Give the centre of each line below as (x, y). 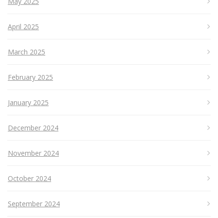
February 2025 (30, 77)
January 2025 (28, 103)
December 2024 (33, 128)
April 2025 (23, 27)
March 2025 (27, 52)
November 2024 (33, 153)
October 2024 (29, 179)
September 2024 (34, 204)
